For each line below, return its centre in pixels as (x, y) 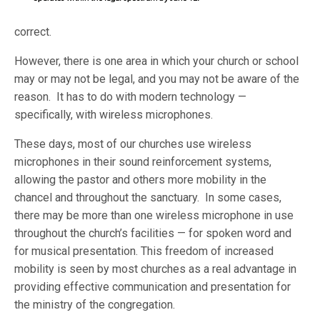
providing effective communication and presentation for (153, 287)
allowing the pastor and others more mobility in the (141, 180)
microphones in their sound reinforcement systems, (143, 162)
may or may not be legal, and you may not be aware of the (157, 79)
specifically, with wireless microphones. (114, 115)
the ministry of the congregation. (95, 305)
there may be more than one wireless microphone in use (154, 215)
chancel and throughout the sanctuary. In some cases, (148, 197)
